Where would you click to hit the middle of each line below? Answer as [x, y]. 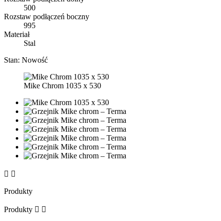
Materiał [17, 34]
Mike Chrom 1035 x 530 [62, 86]
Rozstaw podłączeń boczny [47, 17]
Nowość [35, 60]
